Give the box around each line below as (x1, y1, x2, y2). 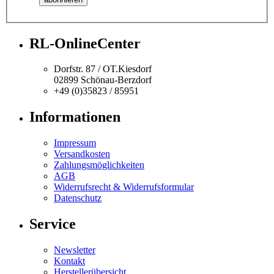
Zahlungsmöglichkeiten (54, 160, 144, 171)
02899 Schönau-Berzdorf (54, 75, 152, 86)
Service (29, 216, 76, 232)
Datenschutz (54, 193, 102, 204)
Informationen (29, 109, 120, 125)
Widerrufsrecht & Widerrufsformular (54, 182, 194, 193)
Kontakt (54, 256, 85, 267)
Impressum (54, 138, 96, 149)
